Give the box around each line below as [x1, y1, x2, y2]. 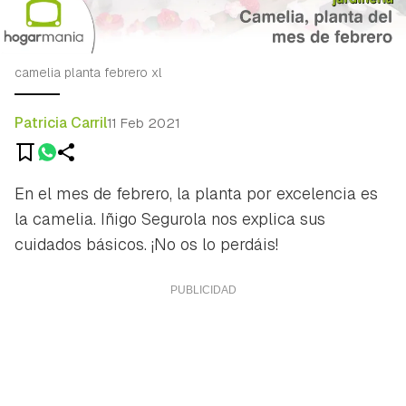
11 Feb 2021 [107, 114, 180, 132]
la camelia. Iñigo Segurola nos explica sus [14, 208, 325, 229]
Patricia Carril [14, 112, 107, 132]
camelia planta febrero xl [14, 63, 162, 81]
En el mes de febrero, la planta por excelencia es [14, 182, 378, 204]
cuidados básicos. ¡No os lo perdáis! [14, 233, 278, 255]
